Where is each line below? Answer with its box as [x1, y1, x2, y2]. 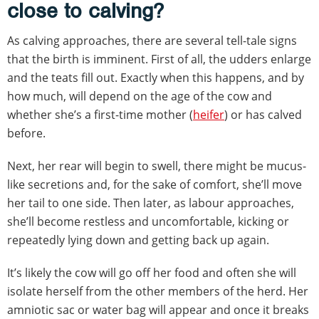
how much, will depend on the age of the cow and [7, 88, 272, 104]
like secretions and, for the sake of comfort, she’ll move [7, 176, 302, 192]
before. [7, 125, 46, 141]
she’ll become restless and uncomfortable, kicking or [7, 213, 289, 229]
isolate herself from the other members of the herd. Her [7, 283, 308, 299]
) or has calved [224, 106, 302, 122]
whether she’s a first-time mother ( [7, 106, 193, 122]
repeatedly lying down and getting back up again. [7, 231, 269, 248]
